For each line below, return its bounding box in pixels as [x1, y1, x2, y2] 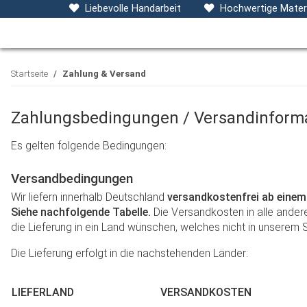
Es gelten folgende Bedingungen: [11, 139, 167, 152]
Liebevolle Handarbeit [82, 3, 184, 14]
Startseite [11, 69, 48, 79]
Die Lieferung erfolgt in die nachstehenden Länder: [11, 247, 248, 260]
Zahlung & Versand [62, 69, 146, 79]
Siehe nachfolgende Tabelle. [11, 206, 151, 219]
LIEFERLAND [12, 286, 74, 299]
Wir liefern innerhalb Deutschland [11, 191, 167, 204]
